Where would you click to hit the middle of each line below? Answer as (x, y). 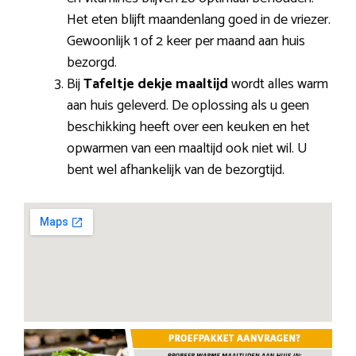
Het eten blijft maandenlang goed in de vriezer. (199, 19)
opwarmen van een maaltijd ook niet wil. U (187, 148)
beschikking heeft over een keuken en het (188, 127)
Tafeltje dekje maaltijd (156, 84)
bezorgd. (92, 62)
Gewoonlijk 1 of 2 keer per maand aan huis (186, 41)
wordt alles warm (278, 84)
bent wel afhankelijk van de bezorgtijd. (176, 170)
